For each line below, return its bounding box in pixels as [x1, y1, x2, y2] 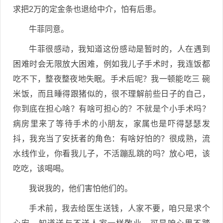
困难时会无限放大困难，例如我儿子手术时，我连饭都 [13, 60, 210, 68]
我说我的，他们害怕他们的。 [29, 184, 132, 193]
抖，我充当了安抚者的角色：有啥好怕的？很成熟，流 [13, 134, 210, 143]
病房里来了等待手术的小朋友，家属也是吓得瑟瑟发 [13, 119, 210, 128]
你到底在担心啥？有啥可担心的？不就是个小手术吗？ [13, 105, 210, 113]
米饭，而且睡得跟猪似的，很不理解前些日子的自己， [13, 90, 210, 98]
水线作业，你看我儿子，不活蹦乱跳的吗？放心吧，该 [13, 149, 210, 158]
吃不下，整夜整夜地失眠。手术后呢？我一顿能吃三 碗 [13, 75, 210, 83]
